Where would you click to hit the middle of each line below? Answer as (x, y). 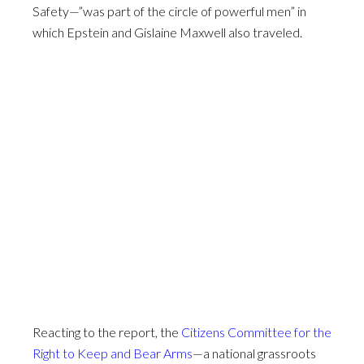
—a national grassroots (254, 353)
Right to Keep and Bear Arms (113, 353)
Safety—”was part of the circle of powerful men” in (169, 11)
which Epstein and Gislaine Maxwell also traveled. (167, 32)
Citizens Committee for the (256, 332)
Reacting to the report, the (107, 332)
